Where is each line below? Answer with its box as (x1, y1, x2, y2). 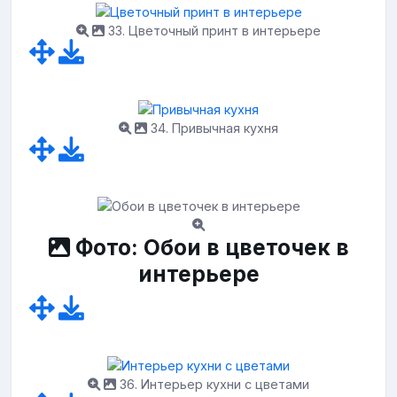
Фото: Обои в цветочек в (69, 234, 349, 261)
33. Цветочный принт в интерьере (105, 23, 321, 39)
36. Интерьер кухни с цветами (116, 376, 309, 392)
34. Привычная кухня (147, 120, 278, 136)
